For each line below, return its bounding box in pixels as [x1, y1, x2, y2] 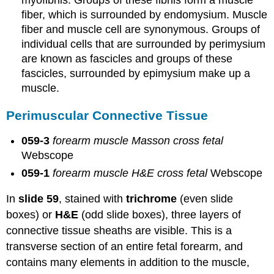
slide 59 [18, 193, 59, 206]
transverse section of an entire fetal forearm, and [6, 240, 243, 253]
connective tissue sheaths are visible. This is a [6, 224, 232, 237]
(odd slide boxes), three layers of [78, 209, 242, 221]
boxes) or [6, 209, 56, 221]
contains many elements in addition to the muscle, [6, 256, 250, 269]
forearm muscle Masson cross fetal [53, 135, 224, 147]
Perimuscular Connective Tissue [6, 108, 209, 122]
